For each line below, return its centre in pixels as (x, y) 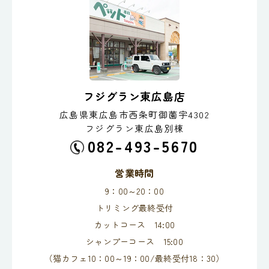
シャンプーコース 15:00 (134, 241)
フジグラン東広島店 (134, 96)
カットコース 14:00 (134, 224)
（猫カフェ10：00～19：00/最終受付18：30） (134, 258)
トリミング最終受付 (134, 207)
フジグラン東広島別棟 (134, 128)
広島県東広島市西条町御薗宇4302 (134, 115)
